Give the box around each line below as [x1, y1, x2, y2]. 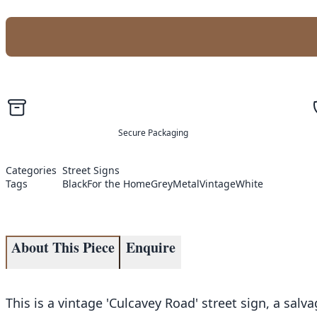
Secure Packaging [117, 127, 188, 139]
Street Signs [62, 163, 120, 178]
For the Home [87, 177, 151, 191]
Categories [6, 163, 57, 178]
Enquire [126, 237, 175, 258]
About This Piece [11, 237, 115, 258]
